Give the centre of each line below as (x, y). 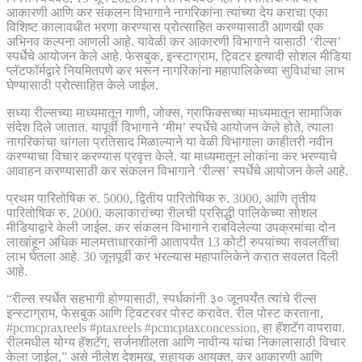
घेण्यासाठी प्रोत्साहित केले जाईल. (82, 85)
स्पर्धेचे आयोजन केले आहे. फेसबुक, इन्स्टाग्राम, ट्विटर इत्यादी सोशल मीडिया (179, 56)
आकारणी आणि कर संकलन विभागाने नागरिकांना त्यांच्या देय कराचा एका (167, 12)
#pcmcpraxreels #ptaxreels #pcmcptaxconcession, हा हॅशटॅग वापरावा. (176, 327)
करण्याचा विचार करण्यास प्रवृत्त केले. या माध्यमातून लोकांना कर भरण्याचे (172, 156)
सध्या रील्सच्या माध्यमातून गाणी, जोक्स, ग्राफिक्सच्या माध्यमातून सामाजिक (174, 112)
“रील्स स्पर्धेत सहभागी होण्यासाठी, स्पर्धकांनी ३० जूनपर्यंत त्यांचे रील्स (162, 298)
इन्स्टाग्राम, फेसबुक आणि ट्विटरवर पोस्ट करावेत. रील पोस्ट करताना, (165, 313)
